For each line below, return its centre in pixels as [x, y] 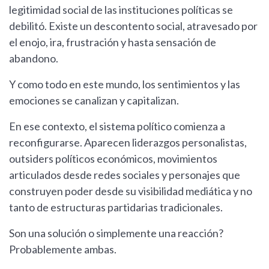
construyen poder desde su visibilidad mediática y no [131, 191]
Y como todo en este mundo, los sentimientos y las [125, 84]
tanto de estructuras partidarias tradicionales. [116, 207]
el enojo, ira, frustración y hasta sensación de [113, 42]
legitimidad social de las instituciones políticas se [121, 9]
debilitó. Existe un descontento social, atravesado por [133, 26]
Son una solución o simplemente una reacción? [116, 233]
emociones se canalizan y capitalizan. [94, 100]
